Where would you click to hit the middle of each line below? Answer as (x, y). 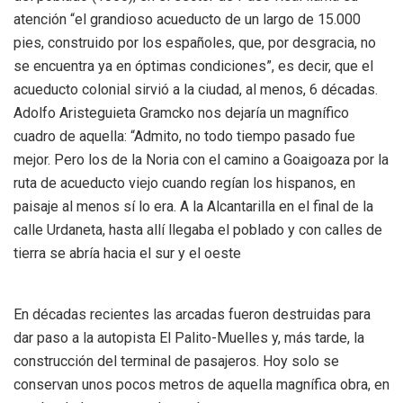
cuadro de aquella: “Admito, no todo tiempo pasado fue (184, 136)
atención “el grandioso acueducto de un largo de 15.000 (187, 19)
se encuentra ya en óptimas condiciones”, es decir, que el (193, 66)
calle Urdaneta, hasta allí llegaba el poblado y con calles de (198, 229)
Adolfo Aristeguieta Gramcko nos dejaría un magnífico (181, 112)
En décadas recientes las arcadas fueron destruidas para (192, 314)
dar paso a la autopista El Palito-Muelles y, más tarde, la (189, 337)
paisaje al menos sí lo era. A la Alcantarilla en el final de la (193, 206)
